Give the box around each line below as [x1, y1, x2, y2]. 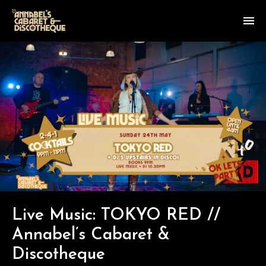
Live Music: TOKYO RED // [12, 207, 220, 224]
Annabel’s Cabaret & [12, 226, 170, 243]
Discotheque [12, 246, 105, 263]
